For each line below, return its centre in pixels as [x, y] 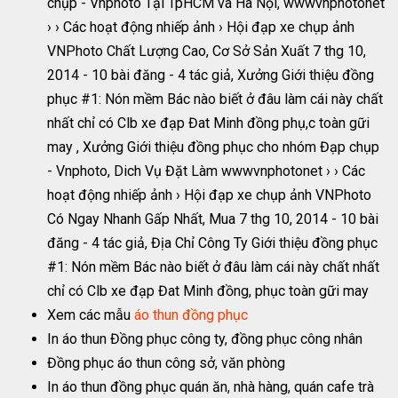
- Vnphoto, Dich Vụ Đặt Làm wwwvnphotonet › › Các [207, 171]
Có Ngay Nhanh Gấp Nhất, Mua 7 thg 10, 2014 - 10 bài [213, 219]
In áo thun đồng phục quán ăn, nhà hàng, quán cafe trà [211, 386]
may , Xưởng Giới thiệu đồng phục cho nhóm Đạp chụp [214, 147]
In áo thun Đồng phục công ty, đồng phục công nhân [205, 338]
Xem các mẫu [91, 314]
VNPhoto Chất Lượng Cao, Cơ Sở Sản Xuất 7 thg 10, [207, 51]
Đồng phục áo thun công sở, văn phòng [167, 362]
